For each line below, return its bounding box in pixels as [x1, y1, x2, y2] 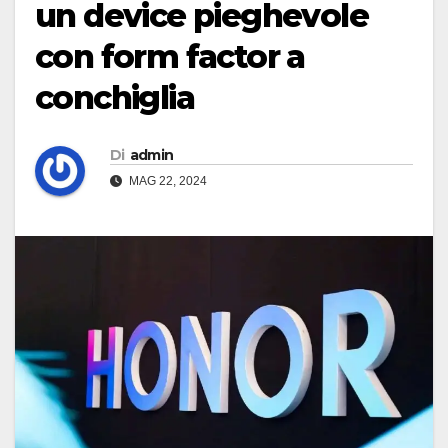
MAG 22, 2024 [126, 174, 207, 189]
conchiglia [35, 78, 194, 118]
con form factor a [35, 37, 305, 77]
